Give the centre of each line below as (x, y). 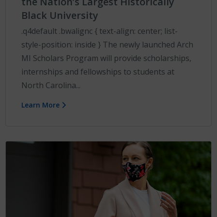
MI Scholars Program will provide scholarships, (107, 58)
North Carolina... (51, 85)
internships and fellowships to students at (98, 71)
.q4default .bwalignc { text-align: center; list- (100, 31)
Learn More (42, 105)
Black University (60, 15)
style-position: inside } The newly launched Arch (108, 44)
